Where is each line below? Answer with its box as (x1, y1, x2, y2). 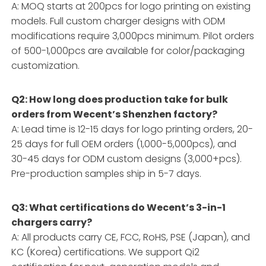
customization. (11, 58, 80, 72)
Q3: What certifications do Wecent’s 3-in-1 (11, 200, 226, 214)
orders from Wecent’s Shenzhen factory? (11, 107, 218, 121)
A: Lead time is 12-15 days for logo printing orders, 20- (11, 122, 254, 136)
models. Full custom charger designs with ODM (11, 14, 226, 28)
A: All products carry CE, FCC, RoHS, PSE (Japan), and (11, 230, 251, 244)
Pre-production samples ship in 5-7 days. (11, 166, 202, 180)
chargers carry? (11, 215, 93, 229)
